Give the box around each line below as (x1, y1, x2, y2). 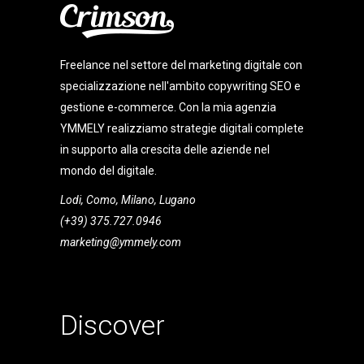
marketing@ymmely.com (60, 236, 181, 249)
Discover (60, 309, 165, 342)
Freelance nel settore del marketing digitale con (60, 58, 302, 72)
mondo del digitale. (60, 164, 157, 178)
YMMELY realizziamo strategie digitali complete (60, 122, 304, 136)
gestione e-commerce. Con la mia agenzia (60, 101, 276, 115)
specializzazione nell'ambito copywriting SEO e (60, 80, 301, 93)
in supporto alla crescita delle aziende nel (60, 143, 270, 157)
